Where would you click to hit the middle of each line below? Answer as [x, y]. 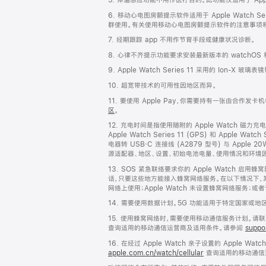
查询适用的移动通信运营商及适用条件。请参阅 [177, 228]
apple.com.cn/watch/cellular [156, 253]
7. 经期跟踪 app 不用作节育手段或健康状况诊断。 [182, 40]
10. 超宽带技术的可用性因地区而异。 [162, 85]
